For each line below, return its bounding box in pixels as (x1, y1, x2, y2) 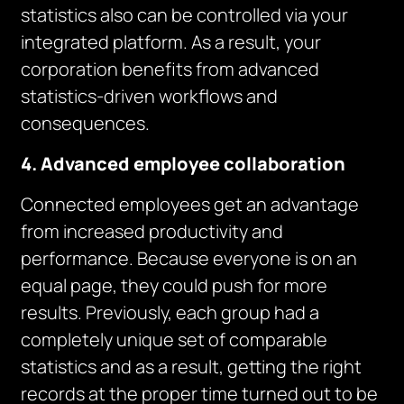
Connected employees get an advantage (21, 192, 360, 216)
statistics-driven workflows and (21, 84, 279, 108)
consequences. (21, 111, 151, 135)
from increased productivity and (21, 219, 284, 243)
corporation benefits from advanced (21, 57, 320, 81)
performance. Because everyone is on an (21, 246, 358, 271)
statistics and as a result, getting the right (21, 354, 363, 379)
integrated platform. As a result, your (21, 30, 322, 54)
